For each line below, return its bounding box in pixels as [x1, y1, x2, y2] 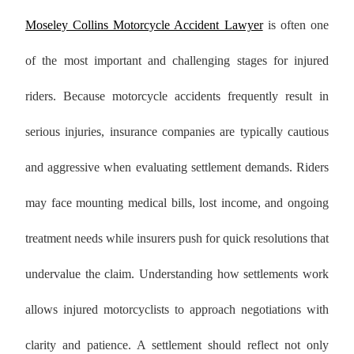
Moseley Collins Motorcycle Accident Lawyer [36, 18, 263, 32]
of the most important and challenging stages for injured [25, 54, 329, 68]
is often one [262, 18, 330, 32]
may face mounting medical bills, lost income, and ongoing [25, 196, 329, 210]
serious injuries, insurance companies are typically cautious [25, 125, 329, 139]
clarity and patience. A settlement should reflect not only [25, 338, 329, 352]
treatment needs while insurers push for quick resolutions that [25, 232, 329, 246]
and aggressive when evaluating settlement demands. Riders [25, 160, 329, 175]
